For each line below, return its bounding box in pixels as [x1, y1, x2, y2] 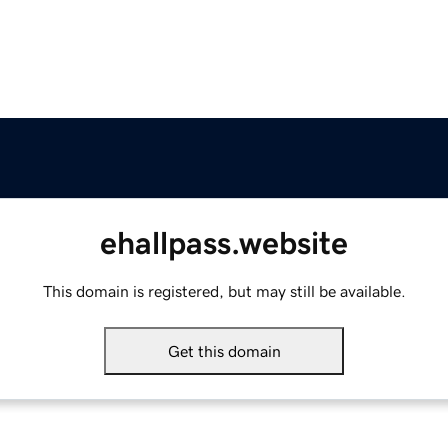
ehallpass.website [100, 227, 348, 260]
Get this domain [167, 343, 281, 360]
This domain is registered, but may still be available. [42, 283, 406, 300]
